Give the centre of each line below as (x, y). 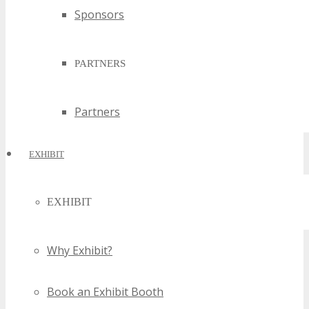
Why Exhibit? (80, 251)
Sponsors (99, 14)
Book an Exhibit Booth (105, 292)
